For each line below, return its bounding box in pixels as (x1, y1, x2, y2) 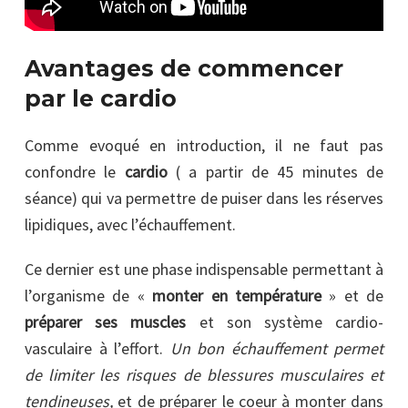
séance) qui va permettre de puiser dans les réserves (25, 187, 383, 209)
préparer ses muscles (25, 311, 187, 332)
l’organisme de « (25, 284, 153, 306)
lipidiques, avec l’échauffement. (25, 213, 236, 235)
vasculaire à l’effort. (25, 337, 170, 359)
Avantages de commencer (25, 54, 343, 82)
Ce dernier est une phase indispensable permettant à (25, 258, 383, 280)
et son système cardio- (186, 311, 384, 332)
